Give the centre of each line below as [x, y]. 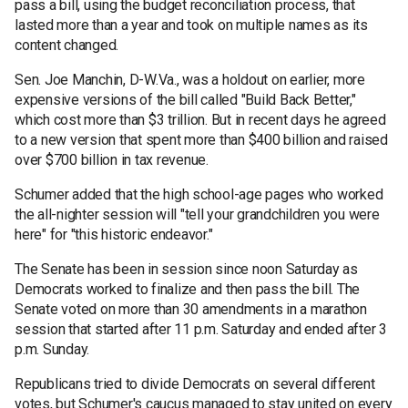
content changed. [66, 45]
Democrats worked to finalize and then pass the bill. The [187, 289]
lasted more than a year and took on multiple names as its [191, 25]
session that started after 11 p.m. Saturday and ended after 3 [201, 329]
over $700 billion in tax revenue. [112, 159]
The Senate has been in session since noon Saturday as [186, 269]
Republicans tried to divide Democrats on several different [195, 383]
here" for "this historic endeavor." [114, 234]
